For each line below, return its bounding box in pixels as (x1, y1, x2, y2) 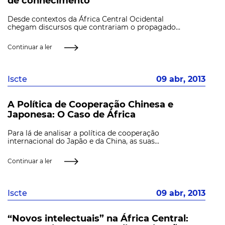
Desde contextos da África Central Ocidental (8, 15, 164, 24)
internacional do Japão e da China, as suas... (8, 136, 159, 146)
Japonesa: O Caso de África (8, 108, 136, 120)
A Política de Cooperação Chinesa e (8, 98, 173, 110)
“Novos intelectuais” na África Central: (8, 212, 188, 224)
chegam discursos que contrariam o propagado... (8, 23, 180, 32)
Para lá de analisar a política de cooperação (8, 128, 159, 138)
